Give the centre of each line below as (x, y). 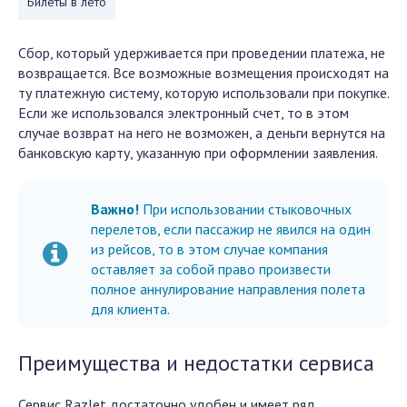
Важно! (115, 209)
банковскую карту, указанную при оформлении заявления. (198, 153)
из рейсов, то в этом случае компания (209, 249)
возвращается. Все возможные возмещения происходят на (203, 73)
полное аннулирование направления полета (228, 289)
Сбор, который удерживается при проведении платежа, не (202, 53)
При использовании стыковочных (245, 209)
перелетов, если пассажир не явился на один (231, 229)
